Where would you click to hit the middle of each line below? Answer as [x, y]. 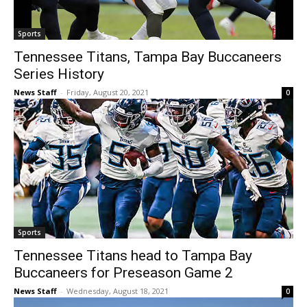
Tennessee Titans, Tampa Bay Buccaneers [148, 57]
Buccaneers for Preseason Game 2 [123, 273]
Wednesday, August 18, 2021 [118, 291]
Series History [59, 74]
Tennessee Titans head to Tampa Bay [133, 256]
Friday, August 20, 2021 [108, 93]
